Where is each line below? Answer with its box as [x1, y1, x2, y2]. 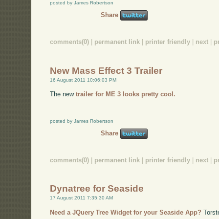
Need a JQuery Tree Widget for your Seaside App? [50, 209, 202, 217]
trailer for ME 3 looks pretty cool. [76, 90, 176, 98]
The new [50, 90, 76, 98]
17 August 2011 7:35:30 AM [50, 195, 113, 201]
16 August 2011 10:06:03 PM [50, 77, 117, 83]
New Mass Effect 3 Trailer [50, 65, 163, 76]
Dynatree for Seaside [50, 183, 144, 194]
